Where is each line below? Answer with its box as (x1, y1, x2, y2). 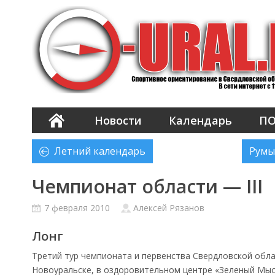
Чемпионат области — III (32, 174, 263, 199)
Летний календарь (54, 144, 145, 158)
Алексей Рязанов (133, 202, 204, 214)
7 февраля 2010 (44, 202, 112, 214)
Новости (95, 113, 142, 128)
